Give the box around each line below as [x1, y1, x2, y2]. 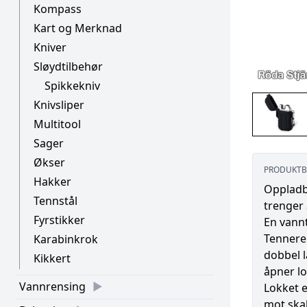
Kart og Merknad [34, 21, 122, 36]
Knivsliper [34, 97, 84, 112]
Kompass [34, 1, 82, 16]
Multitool [34, 116, 81, 132]
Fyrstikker [34, 212, 85, 228]
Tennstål [34, 193, 77, 208]
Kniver [34, 40, 66, 55]
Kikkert [34, 251, 71, 266]
